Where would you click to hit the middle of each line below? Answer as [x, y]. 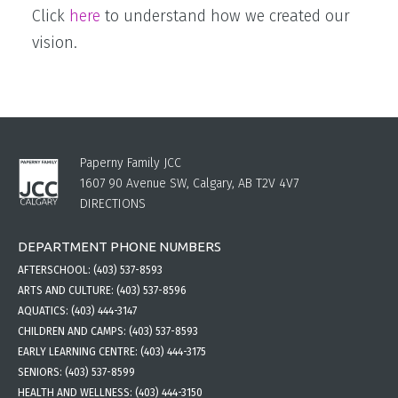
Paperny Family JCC [131, 163]
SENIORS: [41, 372]
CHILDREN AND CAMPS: [73, 331]
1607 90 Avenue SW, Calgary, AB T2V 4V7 [189, 183]
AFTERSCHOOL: [56, 270]
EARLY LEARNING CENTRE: [79, 352]
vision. [55, 43]
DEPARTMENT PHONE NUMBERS [119, 246]
